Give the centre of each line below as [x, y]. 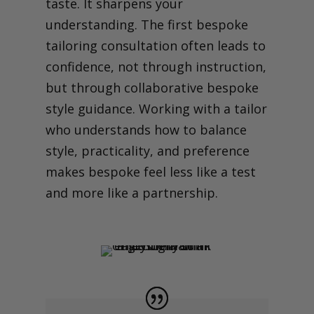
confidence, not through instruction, [156, 66]
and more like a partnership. [131, 192]
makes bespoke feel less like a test [150, 171]
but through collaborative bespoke [152, 87]
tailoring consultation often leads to [155, 45]
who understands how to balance [146, 129]
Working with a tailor [203, 108]
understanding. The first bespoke [146, 24]
